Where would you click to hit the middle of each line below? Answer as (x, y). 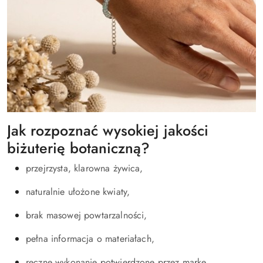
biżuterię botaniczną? (78, 148)
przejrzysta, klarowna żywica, (85, 168)
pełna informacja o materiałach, (90, 239)
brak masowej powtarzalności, (87, 215)
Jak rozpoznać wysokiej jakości (108, 130)
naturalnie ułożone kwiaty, (78, 192)
